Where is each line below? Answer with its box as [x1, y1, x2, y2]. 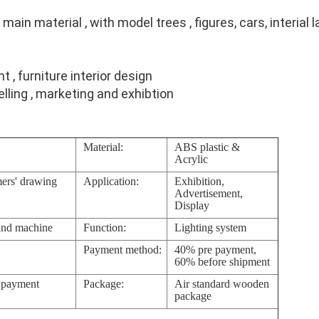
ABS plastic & [174, 141, 240, 153]
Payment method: [83, 244, 162, 256]
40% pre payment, [174, 244, 256, 256]
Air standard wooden [174, 278, 269, 290]
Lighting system [174, 221, 246, 234]
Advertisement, [174, 187, 243, 199]
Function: [83, 221, 126, 234]
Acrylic [174, 153, 208, 165]
